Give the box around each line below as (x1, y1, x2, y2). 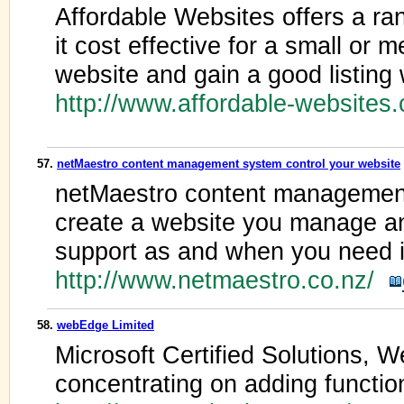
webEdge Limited (57, 318, 154, 332)
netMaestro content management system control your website (57, 157, 400, 170)
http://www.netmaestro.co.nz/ (55, 266, 389, 294)
